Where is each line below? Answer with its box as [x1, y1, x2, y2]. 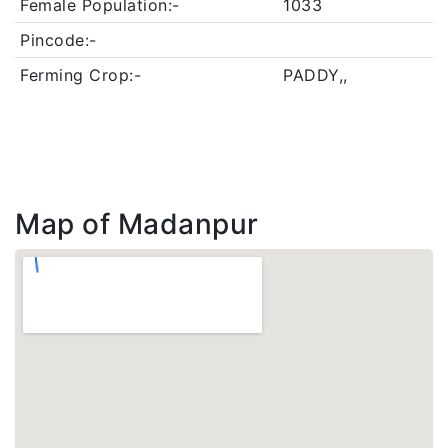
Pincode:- [20, 30, 97, 50]
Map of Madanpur [15, 207, 259, 241]
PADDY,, [283, 65, 348, 85]
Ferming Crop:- [20, 65, 141, 85]
